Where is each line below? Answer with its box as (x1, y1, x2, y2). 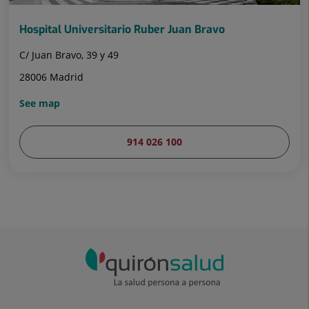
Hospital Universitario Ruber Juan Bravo (19, 22, 225, 37)
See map (19, 97, 60, 110)
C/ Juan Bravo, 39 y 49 (19, 48, 119, 61)
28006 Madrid (19, 70, 83, 83)
